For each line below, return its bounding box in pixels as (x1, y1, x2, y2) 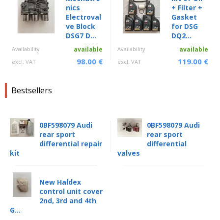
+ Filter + (171, 3, 202, 13)
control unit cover (39, 187, 103, 196)
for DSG (171, 22, 198, 31)
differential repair (39, 139, 102, 149)
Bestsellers (11, 85, 52, 96)
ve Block (66, 22, 95, 31)
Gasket (171, 12, 197, 22)
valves (117, 148, 140, 158)
